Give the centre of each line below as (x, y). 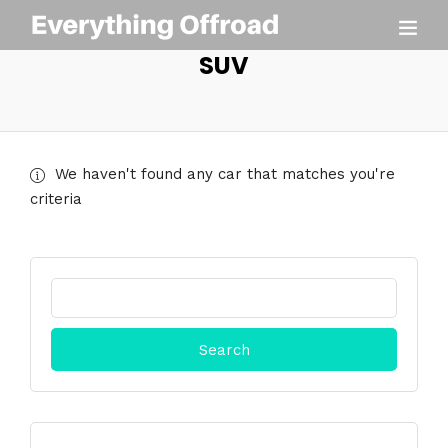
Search (73, 287)
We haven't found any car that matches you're (225, 174)
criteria (56, 199)
